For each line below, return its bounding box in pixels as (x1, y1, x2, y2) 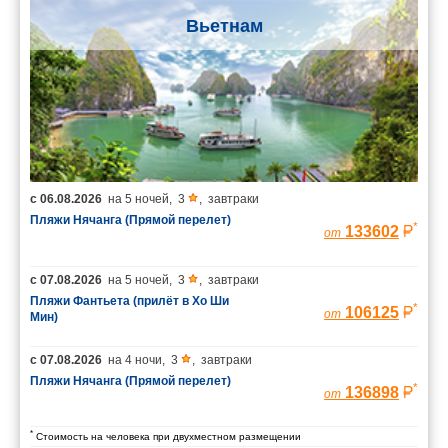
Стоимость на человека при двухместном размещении (33, 430, 301, 442)
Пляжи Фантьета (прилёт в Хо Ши (30, 293, 229, 308)
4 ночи (125, 352, 162, 367)
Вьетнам (185, 15, 263, 36)
